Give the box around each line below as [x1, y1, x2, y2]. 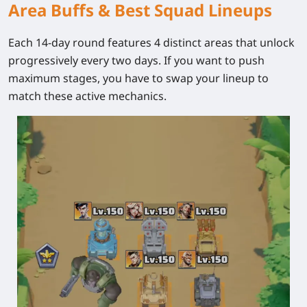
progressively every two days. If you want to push [8, 52, 265, 68]
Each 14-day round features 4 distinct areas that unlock [8, 34, 295, 50]
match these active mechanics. [8, 88, 167, 103]
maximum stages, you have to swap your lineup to [8, 70, 269, 86]
